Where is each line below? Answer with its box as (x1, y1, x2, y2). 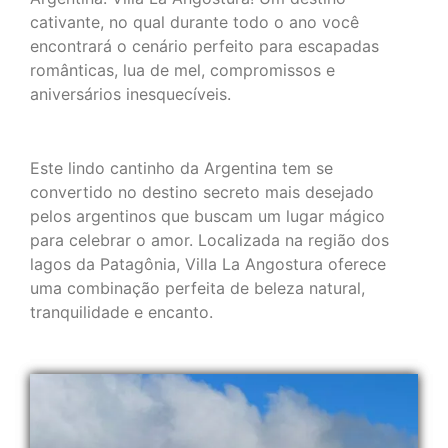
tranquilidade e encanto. (30, 302, 213, 323)
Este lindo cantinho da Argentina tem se (30, 158, 333, 179)
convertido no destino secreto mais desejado (30, 182, 374, 203)
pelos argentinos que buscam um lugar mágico (30, 206, 385, 227)
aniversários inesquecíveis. (30, 84, 231, 105)
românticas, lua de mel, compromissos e (30, 60, 335, 81)
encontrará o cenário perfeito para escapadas (30, 36, 379, 57)
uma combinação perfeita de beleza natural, (30, 278, 365, 299)
